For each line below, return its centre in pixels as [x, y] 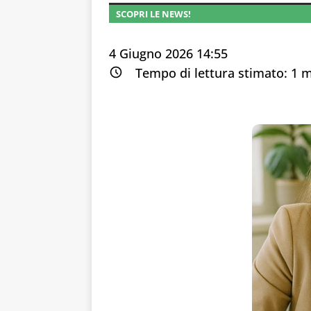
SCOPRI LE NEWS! [153, 14]
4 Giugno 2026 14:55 [168, 54]
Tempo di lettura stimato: [213, 73]
